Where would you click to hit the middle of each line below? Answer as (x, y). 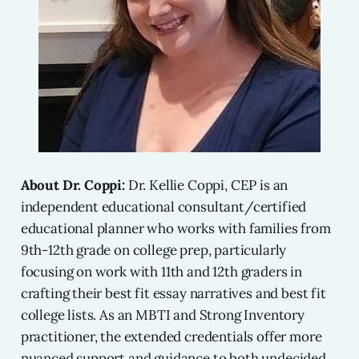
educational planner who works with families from (175, 229)
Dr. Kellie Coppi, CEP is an (206, 186)
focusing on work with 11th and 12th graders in (161, 272)
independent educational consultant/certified (163, 207)
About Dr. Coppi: (73, 186)
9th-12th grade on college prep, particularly (153, 250)
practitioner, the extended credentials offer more (171, 337)
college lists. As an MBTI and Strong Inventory (162, 315)
